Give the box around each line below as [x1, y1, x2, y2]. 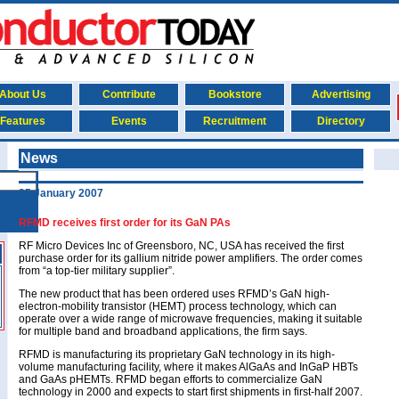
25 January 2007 [19, 187, 103, 199]
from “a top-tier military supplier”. [19, 265, 175, 277]
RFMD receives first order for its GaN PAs [19, 216, 231, 229]
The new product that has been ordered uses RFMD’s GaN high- [19, 288, 330, 300]
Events [110, 115, 147, 127]
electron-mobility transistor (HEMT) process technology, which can [19, 300, 337, 313]
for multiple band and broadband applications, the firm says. [19, 325, 307, 338]
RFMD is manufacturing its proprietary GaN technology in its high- [19, 348, 335, 361]
